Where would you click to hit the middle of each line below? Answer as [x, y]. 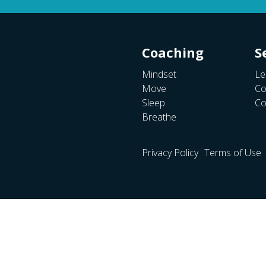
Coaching [173, 53]
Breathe [159, 117]
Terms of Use [233, 153]
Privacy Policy [170, 153]
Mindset [159, 75]
